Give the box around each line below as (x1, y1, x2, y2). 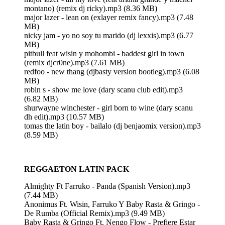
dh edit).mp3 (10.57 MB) (24, 112, 104, 121)
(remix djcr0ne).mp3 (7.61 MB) (24, 58, 125, 67)
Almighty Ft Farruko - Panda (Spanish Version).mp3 (24, 181, 190, 190)
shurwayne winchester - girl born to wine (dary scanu (24, 103, 193, 112)
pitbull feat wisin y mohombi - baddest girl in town (24, 49, 184, 58)
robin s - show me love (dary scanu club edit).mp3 (24, 85, 183, 94)
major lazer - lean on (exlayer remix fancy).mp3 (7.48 (24, 13, 193, 22)
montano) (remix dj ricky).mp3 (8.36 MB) (24, 4, 157, 13)
